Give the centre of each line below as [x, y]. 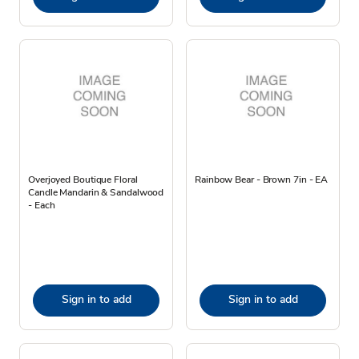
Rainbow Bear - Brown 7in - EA [262, 179]
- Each [42, 205]
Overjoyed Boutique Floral [83, 179]
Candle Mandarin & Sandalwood [96, 192]
